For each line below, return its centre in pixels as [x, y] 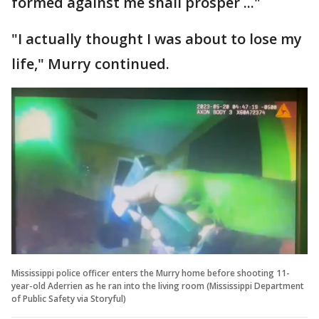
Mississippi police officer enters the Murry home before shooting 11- [151, 273]
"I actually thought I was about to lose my [157, 38]
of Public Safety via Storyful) [69, 298]
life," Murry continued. [90, 63]
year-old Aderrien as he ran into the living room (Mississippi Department [158, 286]
